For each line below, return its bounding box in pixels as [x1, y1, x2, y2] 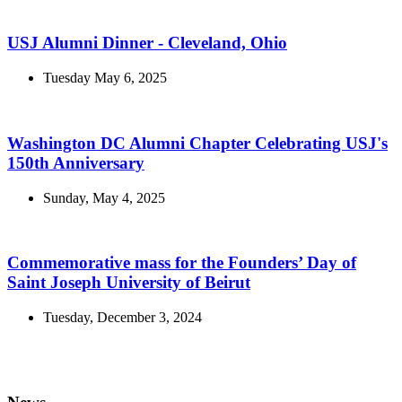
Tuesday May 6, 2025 [43, 70, 167, 86]
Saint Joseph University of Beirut [7, 273, 250, 293]
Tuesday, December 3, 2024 [43, 310, 202, 325]
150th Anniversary [7, 153, 144, 172]
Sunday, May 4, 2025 [43, 189, 165, 205]
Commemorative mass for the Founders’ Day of [7, 253, 356, 273]
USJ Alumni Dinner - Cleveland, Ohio [7, 33, 287, 53]
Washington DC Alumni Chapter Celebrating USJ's [7, 133, 388, 153]
